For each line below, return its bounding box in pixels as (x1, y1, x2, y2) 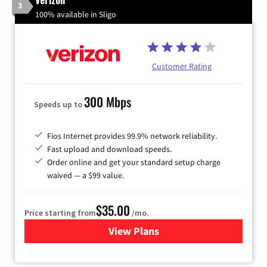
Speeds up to (34, 99, 84, 110)
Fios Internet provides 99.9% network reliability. (47, 131, 217, 142)
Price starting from (24, 207, 96, 219)
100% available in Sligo (35, 8, 116, 20)
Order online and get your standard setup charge (47, 157, 221, 168)
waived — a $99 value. (47, 170, 124, 181)
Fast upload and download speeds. (47, 144, 172, 155)
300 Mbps (84, 92, 131, 111)
